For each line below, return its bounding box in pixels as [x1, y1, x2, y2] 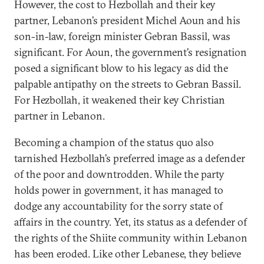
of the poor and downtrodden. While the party [14, 167, 225, 181]
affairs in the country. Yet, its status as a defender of [14, 215, 247, 229]
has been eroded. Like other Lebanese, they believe [14, 247, 241, 260]
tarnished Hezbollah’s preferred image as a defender [14, 151, 245, 165]
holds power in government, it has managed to [14, 183, 223, 197]
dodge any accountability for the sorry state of [14, 199, 223, 213]
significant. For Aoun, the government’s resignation [14, 45, 247, 59]
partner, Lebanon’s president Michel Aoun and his [14, 14, 240, 27]
